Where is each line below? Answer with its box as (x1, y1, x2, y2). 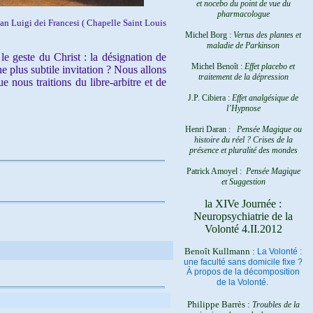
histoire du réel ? (194, 135, 251, 145)
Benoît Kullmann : (184, 246, 257, 256)
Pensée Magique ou (236, 124, 302, 134)
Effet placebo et (245, 61, 295, 71)
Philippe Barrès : (187, 299, 252, 310)
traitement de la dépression (198, 72, 289, 82)
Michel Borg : (185, 30, 233, 40)
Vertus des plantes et (233, 30, 301, 40)
